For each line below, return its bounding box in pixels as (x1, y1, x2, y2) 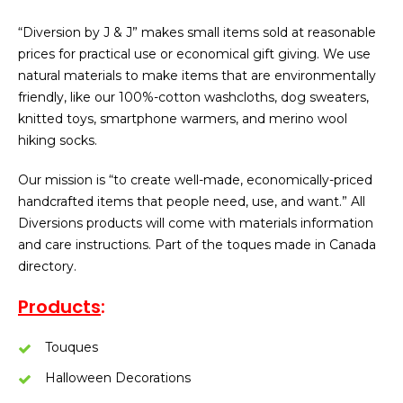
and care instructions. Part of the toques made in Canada (18, 237, 376, 253)
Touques (45, 339, 98, 355)
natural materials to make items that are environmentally (18, 67, 376, 84)
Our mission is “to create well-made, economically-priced (18, 172, 372, 188)
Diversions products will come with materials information (18, 215, 373, 231)
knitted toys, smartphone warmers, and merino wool (18, 111, 347, 127)
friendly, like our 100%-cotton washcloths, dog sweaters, (18, 89, 369, 105)
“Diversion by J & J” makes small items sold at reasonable (18, 24, 376, 40)
